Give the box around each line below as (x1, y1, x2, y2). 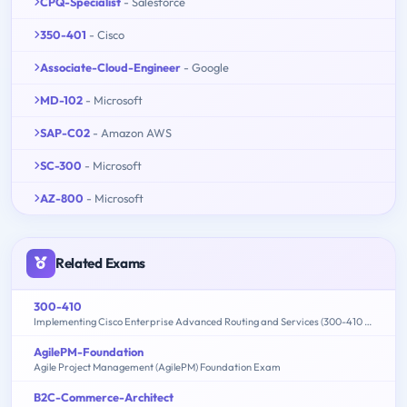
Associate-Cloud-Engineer (40, 59, 181, 74)
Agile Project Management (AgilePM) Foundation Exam (34, 360, 281, 373)
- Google (184, 59, 229, 74)
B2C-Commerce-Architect (34, 389, 174, 404)
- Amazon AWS (93, 124, 172, 140)
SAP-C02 (40, 124, 90, 140)
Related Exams (55, 253, 146, 272)
